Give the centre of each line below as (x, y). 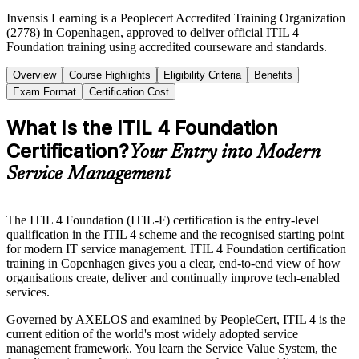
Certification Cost (129, 91)
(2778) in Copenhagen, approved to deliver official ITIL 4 (153, 32)
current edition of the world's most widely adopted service (152, 333)
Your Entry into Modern (225, 153)
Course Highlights (110, 75)
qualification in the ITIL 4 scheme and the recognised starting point (175, 234)
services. (28, 292)
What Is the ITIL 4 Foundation (142, 127)
